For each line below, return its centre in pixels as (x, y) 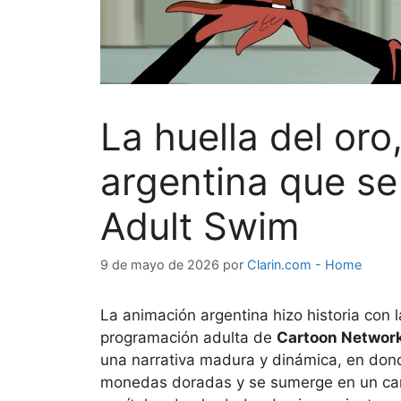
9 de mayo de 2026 (160, 264)
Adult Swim (200, 226)
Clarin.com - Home (304, 264)
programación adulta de (188, 337)
